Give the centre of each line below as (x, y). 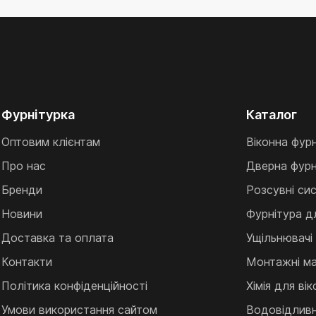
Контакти (27, 262)
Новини (22, 214)
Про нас (24, 166)
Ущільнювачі (279, 238)
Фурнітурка (38, 115)
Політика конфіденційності (75, 286)
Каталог (271, 115)
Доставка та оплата (58, 238)
